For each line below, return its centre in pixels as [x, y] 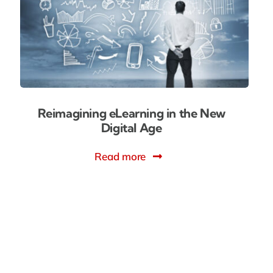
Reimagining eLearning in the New [131, 113]
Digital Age [131, 127]
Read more [120, 156]
